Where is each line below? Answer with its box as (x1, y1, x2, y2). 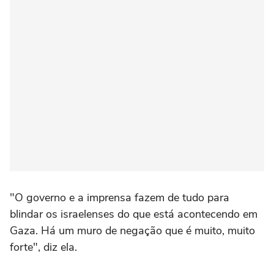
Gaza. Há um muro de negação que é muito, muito (10, 223, 255, 239)
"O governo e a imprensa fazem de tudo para (10, 190, 229, 206)
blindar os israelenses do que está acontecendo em (10, 207, 257, 222)
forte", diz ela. (10, 240, 77, 255)
